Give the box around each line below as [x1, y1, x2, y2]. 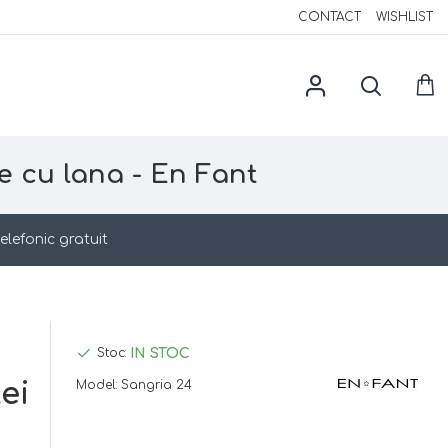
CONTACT [298, 10, 361, 24]
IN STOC [130, 345, 190, 361]
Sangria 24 [121, 378, 192, 392]
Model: [76, 378, 118, 392]
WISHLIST [376, 10, 433, 24]
